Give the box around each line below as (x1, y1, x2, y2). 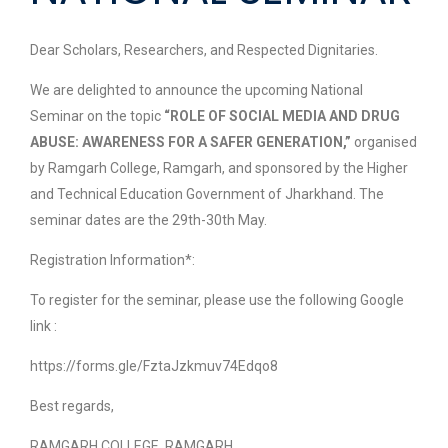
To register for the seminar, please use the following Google (30, 292, 404, 308)
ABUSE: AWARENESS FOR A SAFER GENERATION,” (30, 134, 354, 150)
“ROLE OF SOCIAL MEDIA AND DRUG (164, 108, 400, 124)
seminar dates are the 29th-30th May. (30, 212, 267, 228)
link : (30, 318, 57, 334)
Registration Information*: (30, 252, 195, 268)
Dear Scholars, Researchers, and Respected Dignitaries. (30, 42, 378, 58)
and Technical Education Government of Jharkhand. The (30, 186, 384, 202)
